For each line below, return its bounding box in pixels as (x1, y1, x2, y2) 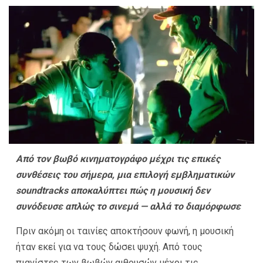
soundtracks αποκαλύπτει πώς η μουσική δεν (16, 184, 210, 196)
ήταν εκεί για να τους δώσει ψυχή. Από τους (16, 241, 203, 252)
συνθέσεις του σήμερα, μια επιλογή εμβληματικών (16, 168, 234, 180)
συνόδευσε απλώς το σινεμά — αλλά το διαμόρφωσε (16, 200, 241, 212)
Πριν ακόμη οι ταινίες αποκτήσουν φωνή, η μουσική (16, 225, 234, 237)
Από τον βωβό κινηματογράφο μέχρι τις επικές (16, 153, 220, 164)
